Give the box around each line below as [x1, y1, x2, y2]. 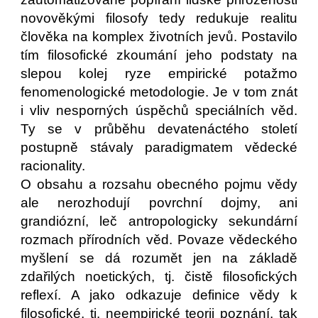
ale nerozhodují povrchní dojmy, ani [21, 195, 297, 210]
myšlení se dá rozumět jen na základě [21, 251, 297, 265]
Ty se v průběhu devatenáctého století [21, 121, 297, 136]
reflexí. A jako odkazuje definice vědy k [21, 287, 297, 302]
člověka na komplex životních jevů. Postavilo [21, 29, 297, 44]
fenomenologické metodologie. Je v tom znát [21, 84, 297, 99]
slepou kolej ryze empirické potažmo [21, 66, 297, 81]
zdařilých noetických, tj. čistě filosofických [21, 269, 297, 284]
